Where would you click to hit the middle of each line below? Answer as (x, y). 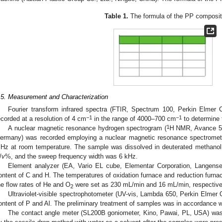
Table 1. (117, 16)
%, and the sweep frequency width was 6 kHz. (71, 157)
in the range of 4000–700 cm (134, 119)
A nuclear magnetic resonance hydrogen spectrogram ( (87, 128)
